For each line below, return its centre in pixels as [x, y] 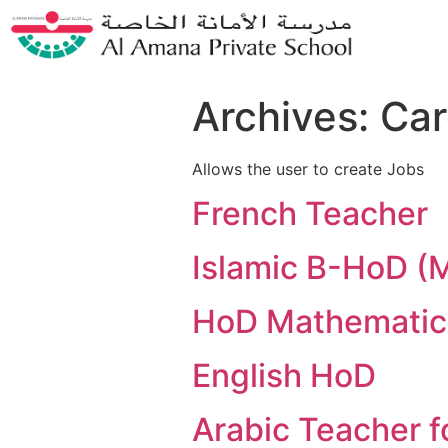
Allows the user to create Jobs [308, 169]
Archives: [286, 116]
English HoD [284, 376]
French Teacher [310, 214]
